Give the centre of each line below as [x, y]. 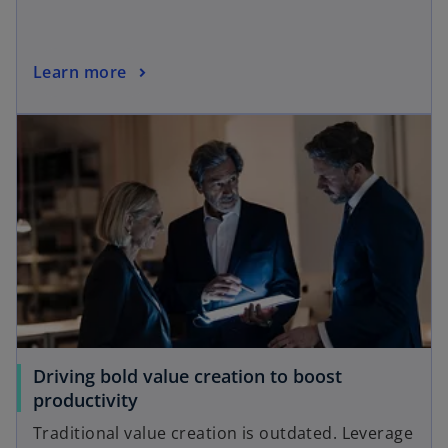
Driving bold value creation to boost [187, 376]
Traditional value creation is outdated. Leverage [223, 433]
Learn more [80, 71]
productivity [85, 400]
